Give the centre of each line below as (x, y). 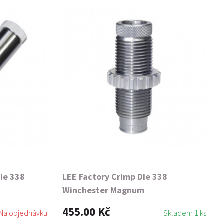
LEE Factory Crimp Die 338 (115, 177)
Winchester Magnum (103, 190)
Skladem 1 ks (185, 213)
